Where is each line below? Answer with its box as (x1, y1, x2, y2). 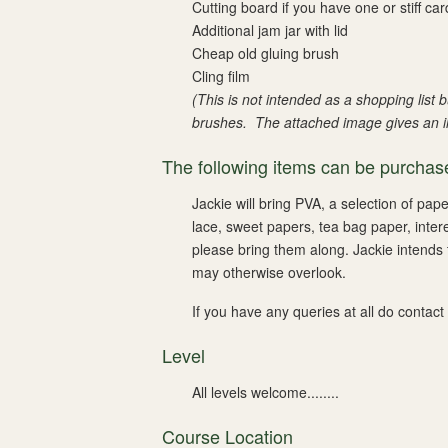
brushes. (192, 112, 255, 132)
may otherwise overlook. (192, 262, 346, 282)
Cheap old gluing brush (192, 43, 339, 63)
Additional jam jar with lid (192, 20, 348, 40)
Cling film (192, 66, 250, 86)
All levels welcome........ (192, 382, 339, 402)
